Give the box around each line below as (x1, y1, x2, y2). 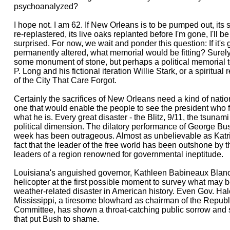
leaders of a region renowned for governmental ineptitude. (13, 150, 223, 159)
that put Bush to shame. (13, 215, 99, 223)
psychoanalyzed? (13, 2, 78, 11)
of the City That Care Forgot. (13, 76, 117, 85)
